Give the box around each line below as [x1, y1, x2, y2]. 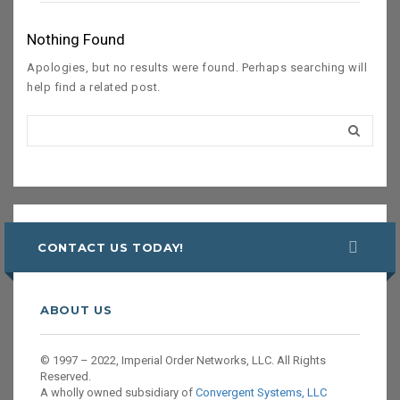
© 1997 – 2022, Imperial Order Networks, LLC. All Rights [40, 354, 326, 367]
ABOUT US [40, 303, 112, 317]
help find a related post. [27, 80, 161, 94]
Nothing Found [27, 30, 125, 48]
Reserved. [40, 370, 91, 383]
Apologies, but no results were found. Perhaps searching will [27, 61, 368, 74]
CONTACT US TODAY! [37, 240, 185, 254]
